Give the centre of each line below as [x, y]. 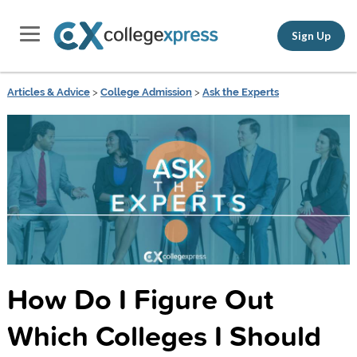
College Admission [146, 92]
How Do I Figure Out [140, 298]
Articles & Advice [48, 92]
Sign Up [311, 35]
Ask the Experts [240, 92]
